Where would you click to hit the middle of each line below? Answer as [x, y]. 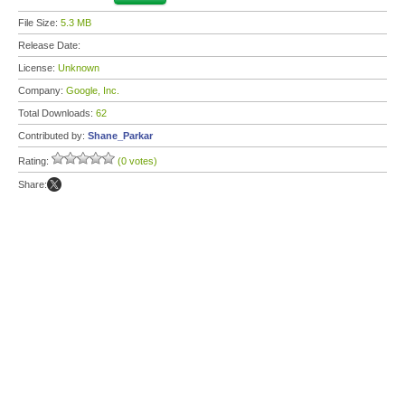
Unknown [79, 68]
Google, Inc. [93, 90]
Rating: [35, 161]
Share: [33, 184]
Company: [42, 90]
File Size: [39, 23]
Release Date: [51, 45]
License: [38, 68]
